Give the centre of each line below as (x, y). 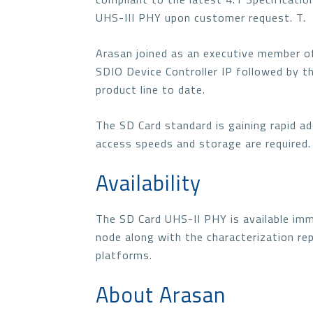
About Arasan (161, 294)
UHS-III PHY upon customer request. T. (201, 17)
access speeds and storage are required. (203, 143)
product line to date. (151, 89)
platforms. (124, 255)
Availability (148, 183)
